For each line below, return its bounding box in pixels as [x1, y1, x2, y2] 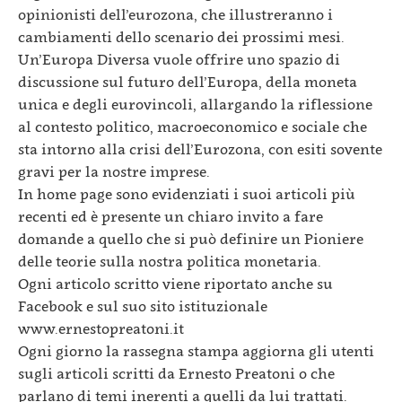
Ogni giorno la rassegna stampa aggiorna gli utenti [18, 342, 374, 360]
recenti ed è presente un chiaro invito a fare [18, 207, 323, 225]
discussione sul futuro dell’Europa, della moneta [18, 73, 357, 91]
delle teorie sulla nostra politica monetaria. [18, 252, 321, 270]
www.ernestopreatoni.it [18, 319, 184, 337]
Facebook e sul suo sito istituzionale [18, 297, 267, 315]
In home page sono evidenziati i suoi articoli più [18, 185, 355, 203]
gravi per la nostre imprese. [18, 162, 210, 180]
